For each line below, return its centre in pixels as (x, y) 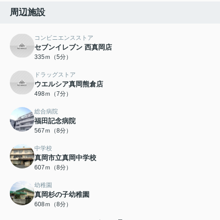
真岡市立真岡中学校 (65, 158)
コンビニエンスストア (64, 38)
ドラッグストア (55, 75)
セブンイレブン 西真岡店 (73, 47)
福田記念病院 (55, 121)
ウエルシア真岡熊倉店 (69, 84)
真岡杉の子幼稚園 (62, 195)
